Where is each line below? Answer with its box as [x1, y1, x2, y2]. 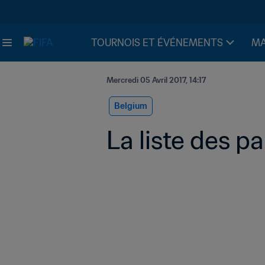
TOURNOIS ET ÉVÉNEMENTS [91, 37, 223, 49]
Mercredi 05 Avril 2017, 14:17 [106, 75, 206, 85]
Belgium [114, 101, 147, 111]
